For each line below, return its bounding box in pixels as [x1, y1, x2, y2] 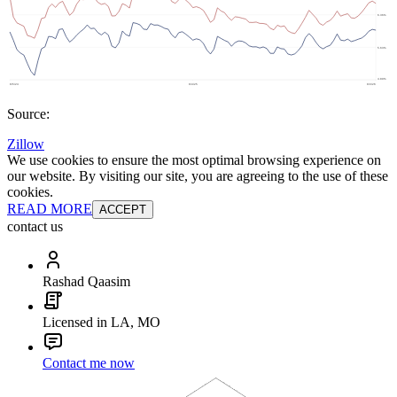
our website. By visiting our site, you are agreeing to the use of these [7, 168, 388, 184]
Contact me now [43, 355, 135, 371]
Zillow [7, 136, 44, 152]
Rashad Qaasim [43, 274, 130, 290]
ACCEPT [99, 203, 146, 217]
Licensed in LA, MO [43, 315, 160, 331]
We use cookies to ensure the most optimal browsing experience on [7, 152, 381, 168]
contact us [7, 219, 63, 235]
